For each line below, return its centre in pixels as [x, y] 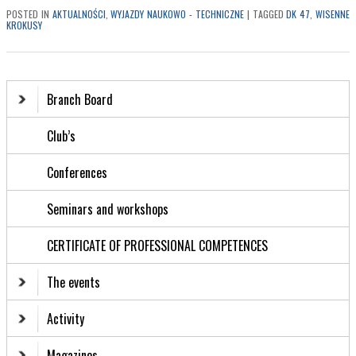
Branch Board [80, 100]
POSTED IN [28, 14]
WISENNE [333, 14]
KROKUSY [24, 25]
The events [74, 282]
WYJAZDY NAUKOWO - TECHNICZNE [177, 14]
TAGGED [268, 14]
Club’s [61, 136]
